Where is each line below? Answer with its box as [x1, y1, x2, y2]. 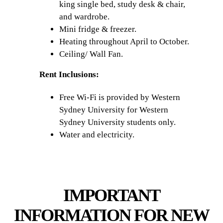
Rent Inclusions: [39, 70, 99, 80]
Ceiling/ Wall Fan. [59, 49, 123, 59]
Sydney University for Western [59, 105, 168, 114]
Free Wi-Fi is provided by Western [59, 92, 180, 102]
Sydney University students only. [59, 117, 178, 127]
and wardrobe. [59, 12, 110, 22]
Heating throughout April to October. [59, 37, 189, 47]
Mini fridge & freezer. [59, 24, 136, 34]
